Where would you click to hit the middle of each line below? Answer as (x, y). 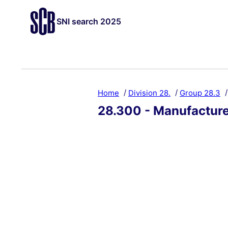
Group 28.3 (200, 92)
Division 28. (149, 92)
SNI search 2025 (89, 21)
